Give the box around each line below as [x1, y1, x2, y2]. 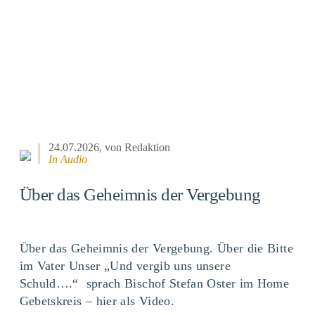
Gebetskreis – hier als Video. [19, 293, 175, 308]
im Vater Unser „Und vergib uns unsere [19, 258, 231, 273]
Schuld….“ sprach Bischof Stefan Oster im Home [19, 276, 290, 290]
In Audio [48, 153, 87, 166]
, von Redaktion [98, 141, 170, 154]
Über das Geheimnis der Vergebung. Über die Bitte [19, 240, 293, 255]
